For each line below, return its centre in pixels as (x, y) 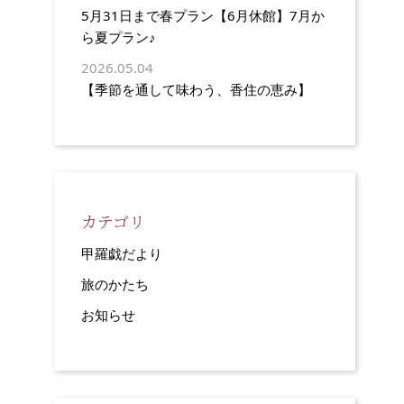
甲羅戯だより (122, 253)
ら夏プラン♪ (119, 37)
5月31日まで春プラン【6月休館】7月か (203, 15)
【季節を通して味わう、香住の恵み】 (197, 89)
